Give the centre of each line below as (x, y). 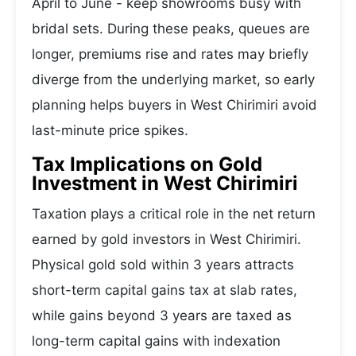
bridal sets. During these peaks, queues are (171, 29)
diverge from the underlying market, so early (173, 79)
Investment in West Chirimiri (165, 183)
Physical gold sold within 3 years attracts (163, 265)
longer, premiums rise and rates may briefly (170, 54)
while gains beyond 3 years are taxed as (162, 315)
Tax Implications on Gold (147, 164)
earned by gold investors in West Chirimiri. (166, 239)
